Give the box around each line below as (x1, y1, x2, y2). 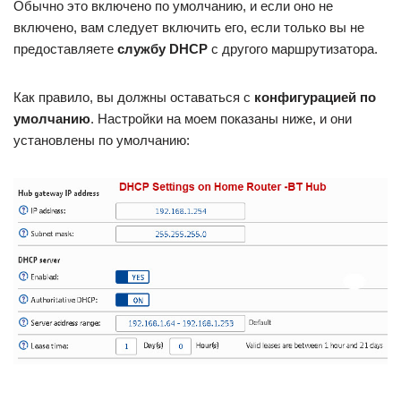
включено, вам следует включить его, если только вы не (13, 19, 364, 35)
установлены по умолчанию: (13, 132, 190, 148)
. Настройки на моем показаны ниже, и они (90, 110, 352, 126)
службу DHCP (117, 40, 208, 56)
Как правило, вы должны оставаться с (13, 89, 254, 105)
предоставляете (13, 40, 117, 56)
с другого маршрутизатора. (208, 40, 378, 56)
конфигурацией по (254, 89, 376, 105)
